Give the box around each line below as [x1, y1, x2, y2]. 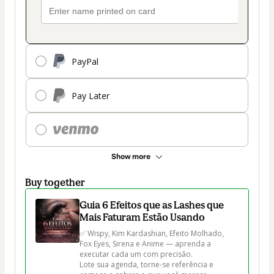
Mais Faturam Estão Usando [80, 211, 205, 224]
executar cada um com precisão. [80, 249, 193, 260]
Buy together [25, 176, 85, 189]
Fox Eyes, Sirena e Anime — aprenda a [80, 239, 213, 250]
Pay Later [72, 89, 109, 102]
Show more [111, 152, 150, 161]
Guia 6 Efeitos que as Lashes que [80, 199, 224, 212]
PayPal [72, 55, 98, 67]
